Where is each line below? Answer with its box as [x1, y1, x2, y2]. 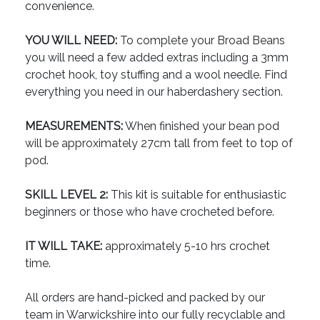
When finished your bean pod [123, 119, 279, 134]
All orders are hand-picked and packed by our [25, 291, 265, 305]
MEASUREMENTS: [25, 119, 123, 134]
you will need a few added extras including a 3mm [25, 51, 289, 65]
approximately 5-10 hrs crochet [102, 239, 270, 254]
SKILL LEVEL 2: [25, 188, 108, 202]
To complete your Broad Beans [117, 34, 285, 48]
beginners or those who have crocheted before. [25, 205, 274, 219]
